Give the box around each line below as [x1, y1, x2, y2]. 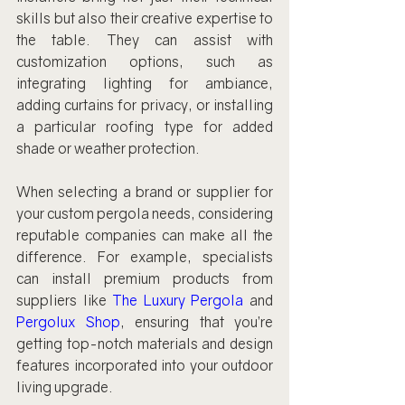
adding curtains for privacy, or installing [16, 95, 273, 114]
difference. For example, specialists [16, 247, 273, 266]
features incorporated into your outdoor [16, 355, 273, 374]
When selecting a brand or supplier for [16, 182, 273, 201]
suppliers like [16, 290, 113, 309]
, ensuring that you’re [119, 312, 273, 331]
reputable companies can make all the [16, 225, 273, 244]
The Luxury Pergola [112, 290, 244, 309]
